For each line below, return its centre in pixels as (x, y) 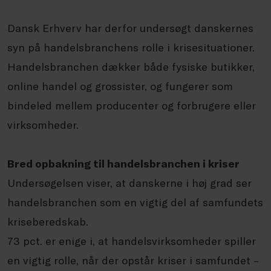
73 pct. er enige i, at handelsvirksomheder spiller (132, 241)
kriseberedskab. (51, 221)
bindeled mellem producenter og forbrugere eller (132, 105)
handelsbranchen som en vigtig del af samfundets (135, 202)
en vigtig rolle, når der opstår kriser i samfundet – (133, 260)
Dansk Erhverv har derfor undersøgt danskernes (130, 28)
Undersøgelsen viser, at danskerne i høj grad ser (129, 183)
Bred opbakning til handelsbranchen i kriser (125, 163)
